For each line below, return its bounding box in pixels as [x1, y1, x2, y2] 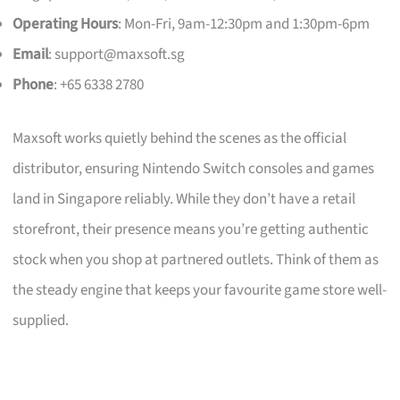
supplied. [12, 309, 70, 331]
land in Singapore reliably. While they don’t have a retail [12, 187, 356, 210]
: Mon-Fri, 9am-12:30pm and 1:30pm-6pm [118, 13, 371, 36]
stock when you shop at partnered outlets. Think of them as [12, 248, 379, 271]
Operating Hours [12, 13, 119, 36]
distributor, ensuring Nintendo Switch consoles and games [12, 157, 375, 179]
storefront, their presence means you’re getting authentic [12, 218, 370, 240]
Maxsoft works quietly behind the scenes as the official [12, 127, 347, 149]
